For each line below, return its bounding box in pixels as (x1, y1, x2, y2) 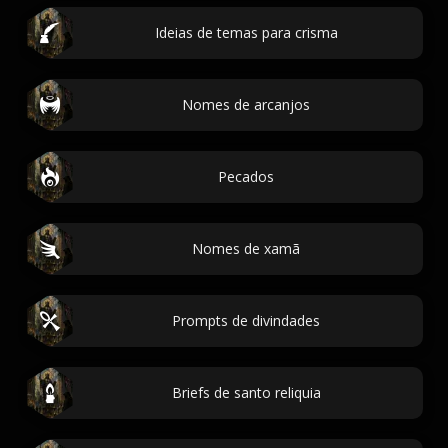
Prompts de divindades (172, 311, 320, 330)
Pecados (218, 167, 274, 186)
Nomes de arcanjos (182, 95, 310, 114)
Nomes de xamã (192, 239, 300, 258)
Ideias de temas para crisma (154, 23, 338, 42)
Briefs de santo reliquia (171, 383, 321, 402)
